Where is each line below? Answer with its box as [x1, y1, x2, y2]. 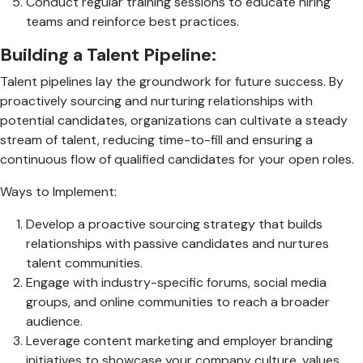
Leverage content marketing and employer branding [26, 331, 333, 349]
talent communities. [26, 254, 143, 271]
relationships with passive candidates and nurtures [26, 234, 329, 252]
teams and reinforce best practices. [26, 12, 239, 30]
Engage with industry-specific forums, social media [26, 273, 327, 291]
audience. [26, 312, 83, 330]
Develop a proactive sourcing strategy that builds [26, 215, 322, 233]
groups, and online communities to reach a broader [26, 293, 330, 310]
